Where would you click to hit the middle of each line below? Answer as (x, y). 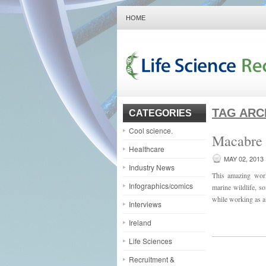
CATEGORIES (160, 113)
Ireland (140, 222)
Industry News (152, 167)
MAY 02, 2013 (244, 159)
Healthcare (147, 149)
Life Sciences (151, 241)
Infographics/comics (161, 186)
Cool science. (151, 130)
